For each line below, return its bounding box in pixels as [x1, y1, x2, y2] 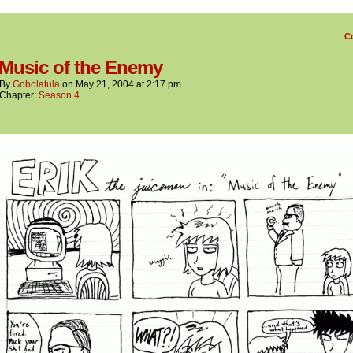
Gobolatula [13, 79, 60, 91]
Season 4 [39, 90, 80, 102]
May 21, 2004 [76, 79, 134, 91]
